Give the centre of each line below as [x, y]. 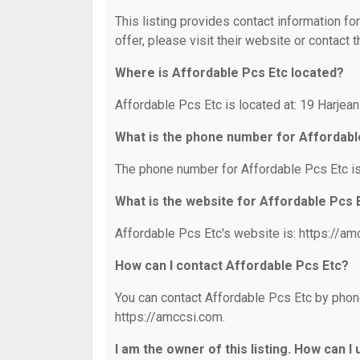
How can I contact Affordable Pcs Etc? [232, 266]
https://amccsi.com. [170, 317]
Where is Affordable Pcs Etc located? [229, 73]
